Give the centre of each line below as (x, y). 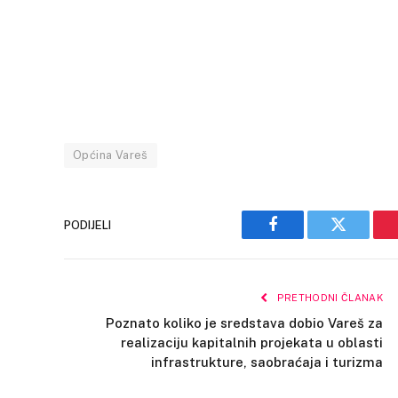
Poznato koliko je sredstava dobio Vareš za (244, 323)
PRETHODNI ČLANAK (328, 298)
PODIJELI (88, 225)
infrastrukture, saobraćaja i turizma (267, 362)
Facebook (302, 238)
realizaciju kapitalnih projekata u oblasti (252, 343)
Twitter (360, 238)
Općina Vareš (111, 155)
